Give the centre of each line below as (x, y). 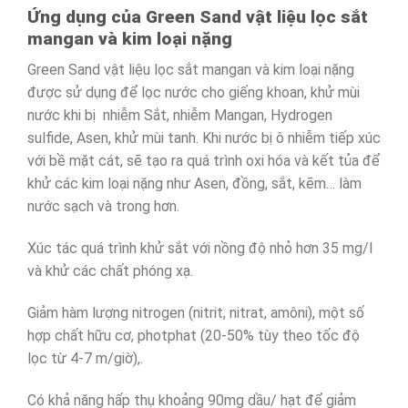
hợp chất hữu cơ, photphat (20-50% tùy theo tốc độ (194, 335)
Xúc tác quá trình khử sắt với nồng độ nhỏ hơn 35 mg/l (200, 249)
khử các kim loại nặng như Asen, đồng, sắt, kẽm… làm (194, 184)
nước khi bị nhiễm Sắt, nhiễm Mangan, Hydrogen (180, 116)
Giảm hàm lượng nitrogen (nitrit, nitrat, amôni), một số (196, 312)
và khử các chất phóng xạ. (110, 271)
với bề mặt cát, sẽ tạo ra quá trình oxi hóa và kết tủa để (204, 161)
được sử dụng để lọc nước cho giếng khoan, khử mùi (194, 93)
